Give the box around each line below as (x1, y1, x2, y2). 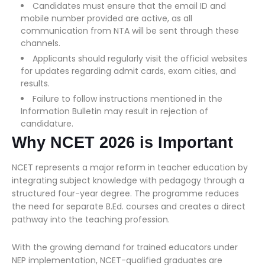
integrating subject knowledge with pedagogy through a (12, 174, 244, 186)
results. (21, 77, 50, 89)
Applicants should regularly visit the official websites (33, 53, 247, 64)
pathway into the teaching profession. (12, 214, 170, 225)
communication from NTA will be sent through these (21, 25, 239, 37)
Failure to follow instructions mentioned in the (33, 93, 222, 105)
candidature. (21, 118, 73, 130)
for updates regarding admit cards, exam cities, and (21, 65, 236, 77)
